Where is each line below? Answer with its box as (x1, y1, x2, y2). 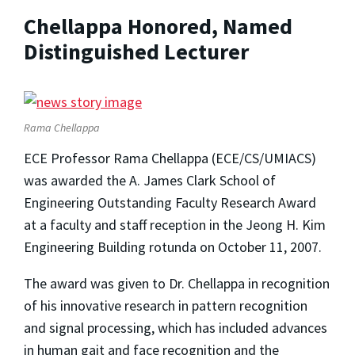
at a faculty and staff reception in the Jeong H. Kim (24, 215, 326, 234)
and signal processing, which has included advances (24, 318, 327, 337)
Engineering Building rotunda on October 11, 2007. (24, 237, 322, 256)
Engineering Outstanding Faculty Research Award (24, 193, 316, 212)
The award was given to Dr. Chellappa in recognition (24, 273, 330, 292)
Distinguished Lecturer (24, 36, 249, 66)
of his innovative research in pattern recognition (24, 296, 307, 315)
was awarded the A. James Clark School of (24, 170, 276, 189)
